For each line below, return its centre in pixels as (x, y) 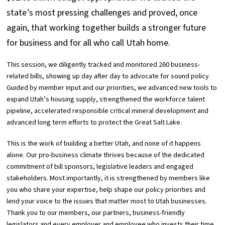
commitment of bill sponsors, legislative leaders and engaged (100, 166)
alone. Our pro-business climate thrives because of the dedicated (106, 155)
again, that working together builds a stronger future (106, 28)
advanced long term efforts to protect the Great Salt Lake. (94, 123)
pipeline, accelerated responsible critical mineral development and (108, 111)
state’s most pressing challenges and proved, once (102, 13)
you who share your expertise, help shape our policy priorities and (106, 190)
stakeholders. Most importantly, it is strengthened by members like (108, 178)
